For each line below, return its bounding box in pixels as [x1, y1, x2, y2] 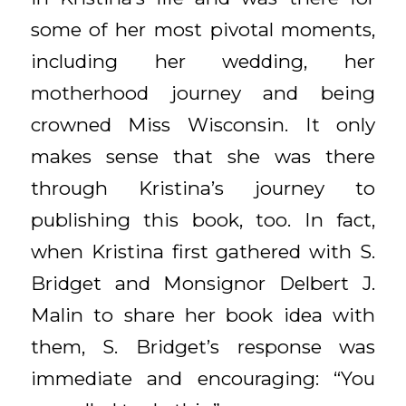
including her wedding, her [30, 49, 376, 72]
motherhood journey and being [30, 81, 376, 104]
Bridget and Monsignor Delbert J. [30, 271, 376, 295]
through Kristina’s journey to [30, 176, 376, 199]
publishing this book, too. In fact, [30, 208, 376, 231]
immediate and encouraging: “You [30, 366, 376, 390]
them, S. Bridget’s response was [30, 334, 376, 358]
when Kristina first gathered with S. [30, 239, 376, 263]
